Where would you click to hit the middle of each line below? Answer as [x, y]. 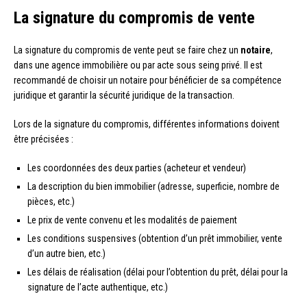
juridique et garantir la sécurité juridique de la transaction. [124, 95]
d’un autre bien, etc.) [66, 253]
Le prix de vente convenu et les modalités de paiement [132, 220]
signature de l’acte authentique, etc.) [98, 287]
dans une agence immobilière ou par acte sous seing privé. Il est [138, 65]
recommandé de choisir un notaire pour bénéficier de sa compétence [148, 80]
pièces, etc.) [51, 201]
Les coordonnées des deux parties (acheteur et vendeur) [137, 168]
